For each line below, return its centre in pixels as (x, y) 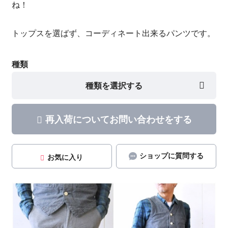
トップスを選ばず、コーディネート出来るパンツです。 (113, 33)
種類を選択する (114, 85)
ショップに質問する (171, 156)
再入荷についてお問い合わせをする (118, 119)
